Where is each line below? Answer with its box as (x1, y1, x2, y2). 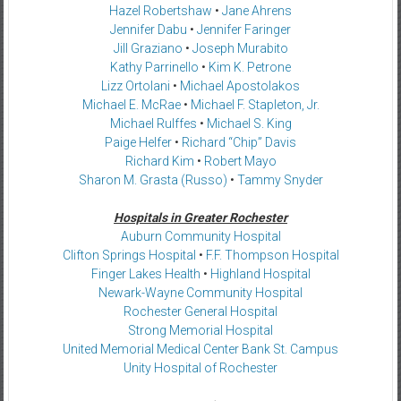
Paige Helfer (105, 134, 172, 149)
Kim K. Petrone (209, 59, 291, 74)
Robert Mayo (203, 153, 277, 168)
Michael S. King (206, 115, 292, 131)
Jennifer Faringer (197, 21, 291, 37)
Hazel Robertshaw (109, 3, 212, 18)
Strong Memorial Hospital (128, 322, 273, 337)
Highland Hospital (209, 266, 311, 281)
